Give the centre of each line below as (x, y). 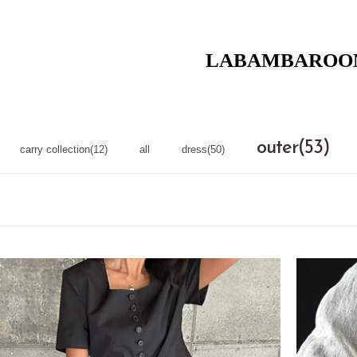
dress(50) (203, 149)
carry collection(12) (63, 149)
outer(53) (293, 147)
